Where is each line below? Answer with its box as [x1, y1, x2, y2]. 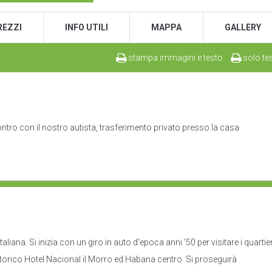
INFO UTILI [65, 22, 108, 32]
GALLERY [225, 22, 261, 32]
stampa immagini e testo [126, 53, 223, 63]
